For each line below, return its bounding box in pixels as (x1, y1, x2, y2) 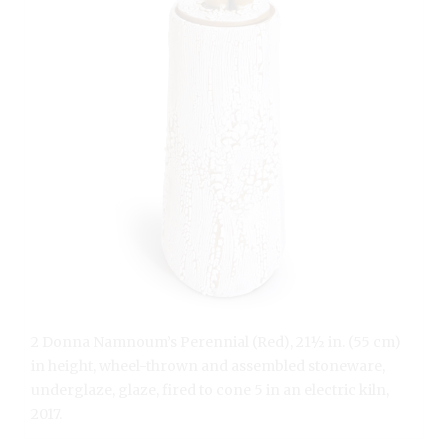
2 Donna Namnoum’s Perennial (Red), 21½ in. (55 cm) (31, 332, 401, 351)
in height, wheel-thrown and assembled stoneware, (31, 356, 385, 375)
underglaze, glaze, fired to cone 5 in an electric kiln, (31, 380, 389, 399)
